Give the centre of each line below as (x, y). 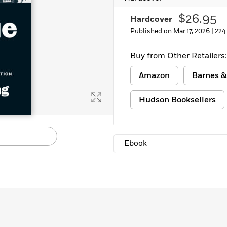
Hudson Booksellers (177, 100)
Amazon (154, 75)
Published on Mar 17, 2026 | (173, 31)
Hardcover (151, 19)
